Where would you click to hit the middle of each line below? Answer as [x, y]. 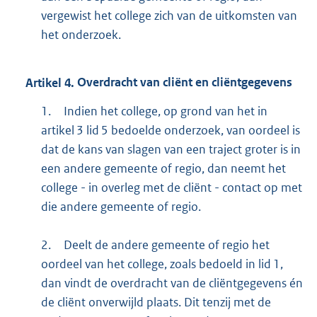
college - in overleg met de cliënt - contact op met [171, 187]
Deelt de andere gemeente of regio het [166, 244]
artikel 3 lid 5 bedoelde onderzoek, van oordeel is [170, 130]
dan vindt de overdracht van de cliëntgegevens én [172, 283]
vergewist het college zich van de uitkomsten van [169, 15]
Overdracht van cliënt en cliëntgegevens [183, 82]
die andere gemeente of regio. [121, 206]
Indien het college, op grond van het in [165, 111]
